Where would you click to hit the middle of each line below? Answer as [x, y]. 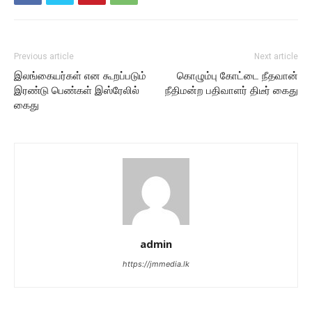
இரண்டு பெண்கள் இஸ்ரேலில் [77, 90]
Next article [276, 56]
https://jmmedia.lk [156, 264]
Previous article [44, 56]
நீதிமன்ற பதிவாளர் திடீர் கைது [232, 90]
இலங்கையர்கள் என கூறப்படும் [80, 76]
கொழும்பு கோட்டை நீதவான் [237, 76]
